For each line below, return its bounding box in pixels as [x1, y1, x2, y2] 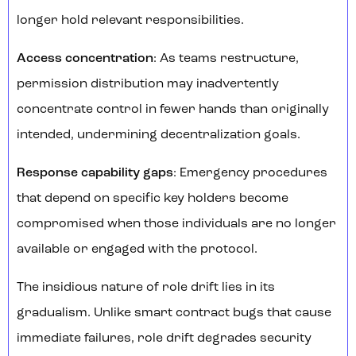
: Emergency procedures [173, 167, 327, 180]
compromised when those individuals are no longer [17, 218, 336, 231]
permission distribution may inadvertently [17, 78, 279, 91]
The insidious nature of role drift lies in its [17, 281, 275, 295]
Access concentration [17, 52, 153, 66]
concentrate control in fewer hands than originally [17, 103, 329, 117]
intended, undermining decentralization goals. [17, 129, 300, 142]
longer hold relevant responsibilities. [17, 14, 244, 28]
